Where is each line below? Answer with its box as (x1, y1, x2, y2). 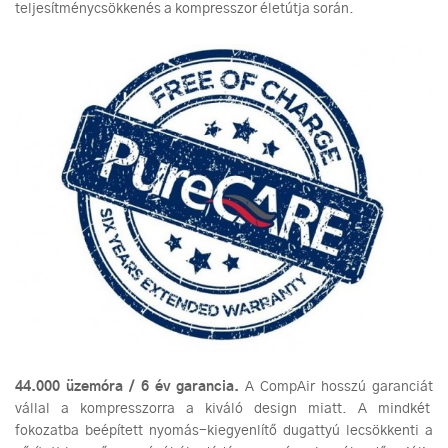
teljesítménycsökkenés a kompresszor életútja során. (15, 2, 354, 17)
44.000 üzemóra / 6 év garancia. (15, 379, 240, 394)
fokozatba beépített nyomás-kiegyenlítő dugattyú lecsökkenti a (15, 423, 433, 438)
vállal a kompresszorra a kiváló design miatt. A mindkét (15, 401, 433, 416)
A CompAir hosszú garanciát (239, 379, 434, 394)
